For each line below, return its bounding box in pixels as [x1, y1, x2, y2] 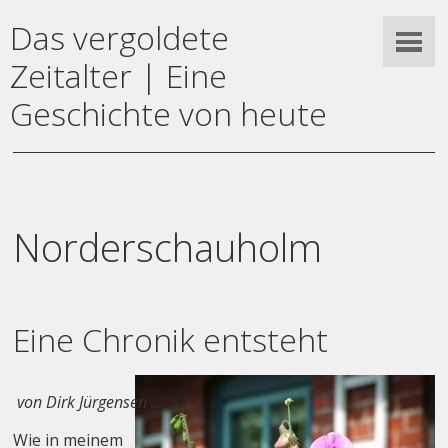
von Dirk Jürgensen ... [13, 390, 164, 413]
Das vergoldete [10, 16, 230, 60]
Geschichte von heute [10, 92, 328, 136]
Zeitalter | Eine [10, 54, 228, 98]
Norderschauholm [13, 220, 323, 273]
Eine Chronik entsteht [13, 317, 329, 361]
